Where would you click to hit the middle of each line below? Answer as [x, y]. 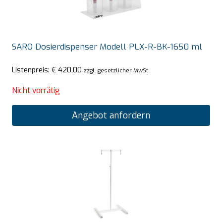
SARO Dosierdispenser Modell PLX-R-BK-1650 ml [107, 47]
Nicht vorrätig [36, 90]
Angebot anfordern [111, 116]
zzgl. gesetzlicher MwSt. [117, 70]
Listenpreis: [32, 70]
